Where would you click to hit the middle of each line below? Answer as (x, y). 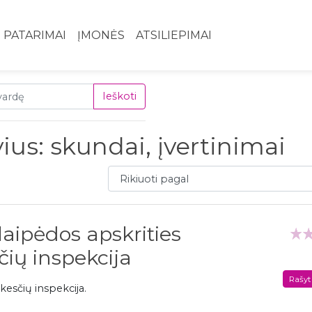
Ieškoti (119, 96)
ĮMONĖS (101, 36)
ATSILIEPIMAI (174, 36)
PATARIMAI (35, 36)
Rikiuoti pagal (142, 173)
